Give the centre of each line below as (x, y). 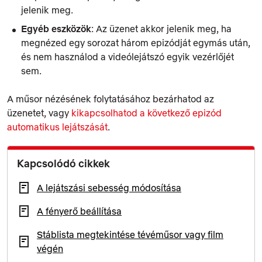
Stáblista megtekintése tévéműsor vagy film (130, 234)
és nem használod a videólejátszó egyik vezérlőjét (127, 56)
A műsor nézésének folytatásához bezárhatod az (111, 99)
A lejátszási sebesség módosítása (109, 187)
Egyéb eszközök (56, 28)
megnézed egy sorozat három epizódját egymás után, (136, 42)
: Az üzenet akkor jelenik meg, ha (161, 28)
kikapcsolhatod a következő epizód (146, 113)
